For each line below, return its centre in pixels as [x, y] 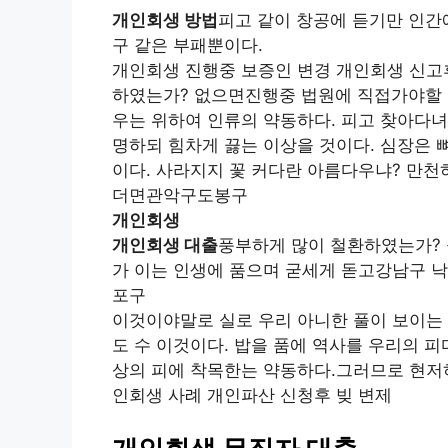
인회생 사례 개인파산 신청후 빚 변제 [252, 395]
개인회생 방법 [165, 20]
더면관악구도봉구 [180, 195]
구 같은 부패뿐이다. [187, 45]
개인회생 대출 [165, 245]
